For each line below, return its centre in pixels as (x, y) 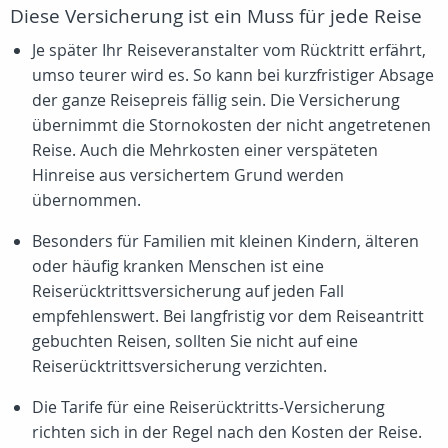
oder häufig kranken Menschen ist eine (178, 266)
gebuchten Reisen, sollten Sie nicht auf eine (195, 341)
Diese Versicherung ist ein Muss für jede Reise (216, 16)
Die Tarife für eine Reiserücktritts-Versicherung (208, 407)
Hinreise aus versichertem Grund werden (188, 175)
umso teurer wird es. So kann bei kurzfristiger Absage (233, 75)
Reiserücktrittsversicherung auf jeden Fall (188, 291)
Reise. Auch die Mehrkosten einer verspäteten (205, 150)
